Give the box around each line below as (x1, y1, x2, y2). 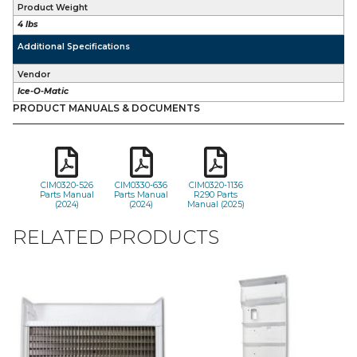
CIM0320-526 (40, 180, 93, 190)
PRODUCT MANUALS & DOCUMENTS (13, 102, 200, 114)
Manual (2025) (186, 199, 245, 210)
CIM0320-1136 (188, 180, 243, 190)
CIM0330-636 (115, 180, 168, 190)
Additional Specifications (18, 41, 131, 53)
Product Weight (18, 2, 88, 13)
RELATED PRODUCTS (13, 225, 219, 249)
